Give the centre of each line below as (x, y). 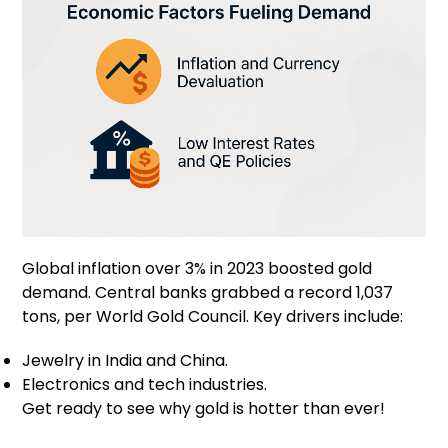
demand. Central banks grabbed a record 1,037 (208, 293)
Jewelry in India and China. (125, 361)
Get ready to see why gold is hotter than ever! (204, 409)
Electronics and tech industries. (145, 385)
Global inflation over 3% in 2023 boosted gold (197, 269)
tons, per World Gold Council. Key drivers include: (213, 317)
